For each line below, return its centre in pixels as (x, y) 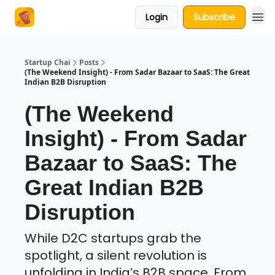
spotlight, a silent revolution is (116, 255)
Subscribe (214, 17)
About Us (65, 18)
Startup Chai (48, 62)
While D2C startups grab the (113, 238)
